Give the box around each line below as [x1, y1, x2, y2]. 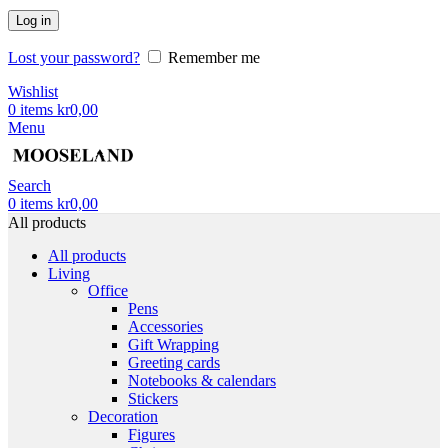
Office [88, 281, 128, 299]
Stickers [128, 389, 178, 407]
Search [8, 176, 51, 194]
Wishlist [8, 83, 58, 101]
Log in [16, 13, 51, 29]
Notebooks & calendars [128, 371, 276, 389]
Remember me [168, 49, 260, 67]
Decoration [88, 407, 158, 425]
